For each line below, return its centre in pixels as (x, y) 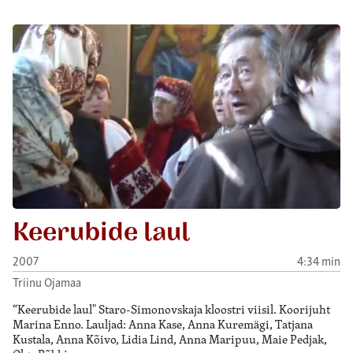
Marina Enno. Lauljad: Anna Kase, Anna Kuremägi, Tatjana (163, 325)
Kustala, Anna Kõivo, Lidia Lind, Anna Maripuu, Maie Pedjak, (170, 340)
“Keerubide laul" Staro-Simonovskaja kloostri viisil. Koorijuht (171, 310)
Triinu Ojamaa (47, 282)
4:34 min (319, 260)
